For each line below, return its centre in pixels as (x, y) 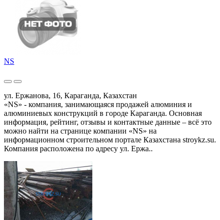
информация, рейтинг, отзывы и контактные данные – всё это (108, 122)
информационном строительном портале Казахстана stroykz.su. (110, 139)
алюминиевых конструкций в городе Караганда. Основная (103, 113)
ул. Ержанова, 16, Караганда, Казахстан (70, 95)
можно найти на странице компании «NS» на (80, 131)
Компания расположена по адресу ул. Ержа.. (78, 148)
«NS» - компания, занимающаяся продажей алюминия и (98, 104)
